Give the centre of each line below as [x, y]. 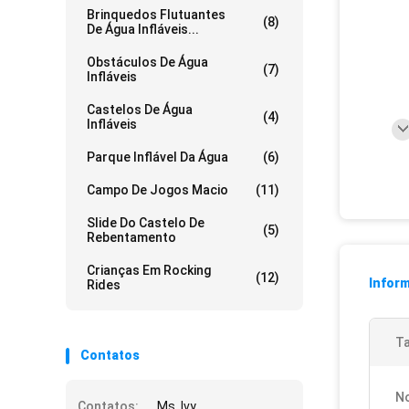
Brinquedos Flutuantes [156, 15]
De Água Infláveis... [143, 29]
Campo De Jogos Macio [157, 190]
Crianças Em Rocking [149, 270]
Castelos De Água [140, 110]
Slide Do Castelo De [146, 223]
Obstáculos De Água [147, 62]
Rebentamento [131, 237]
